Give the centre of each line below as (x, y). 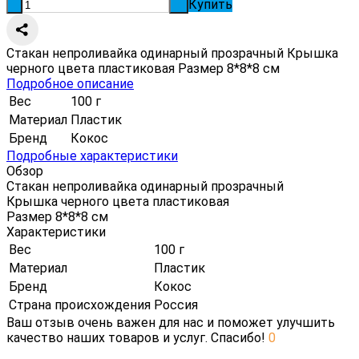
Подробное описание (70, 83)
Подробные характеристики (92, 155)
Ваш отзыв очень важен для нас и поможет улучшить (171, 322)
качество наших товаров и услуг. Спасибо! (137, 337)
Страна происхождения (80, 305)
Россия (176, 305)
